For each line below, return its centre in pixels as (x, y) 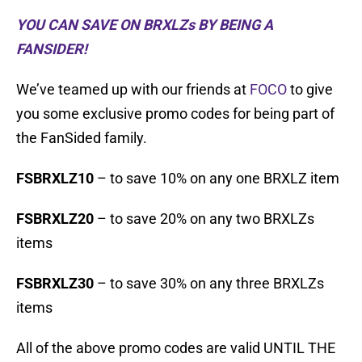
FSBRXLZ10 (57, 179)
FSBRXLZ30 (55, 284)
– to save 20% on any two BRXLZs (204, 219)
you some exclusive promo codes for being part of (175, 114)
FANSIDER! (53, 49)
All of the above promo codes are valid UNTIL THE (176, 348)
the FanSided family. (82, 138)
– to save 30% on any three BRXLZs (209, 284)
